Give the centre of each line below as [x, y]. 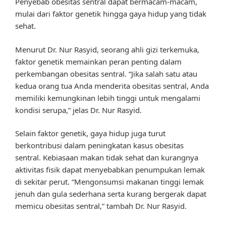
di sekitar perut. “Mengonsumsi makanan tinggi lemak [109, 182]
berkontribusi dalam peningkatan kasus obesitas [99, 146]
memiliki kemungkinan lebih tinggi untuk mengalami [108, 98]
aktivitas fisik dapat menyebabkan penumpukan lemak [110, 170]
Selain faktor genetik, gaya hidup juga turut [90, 133]
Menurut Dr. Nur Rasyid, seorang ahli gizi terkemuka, [107, 49]
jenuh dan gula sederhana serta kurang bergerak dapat [111, 194]
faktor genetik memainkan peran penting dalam [98, 61]
